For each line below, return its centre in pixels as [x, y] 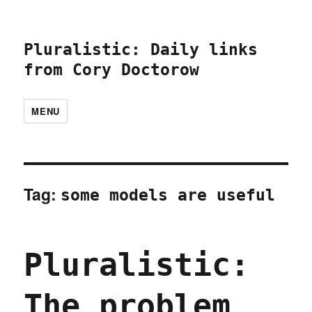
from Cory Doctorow [112, 70]
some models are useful [168, 195]
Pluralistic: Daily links [141, 49]
